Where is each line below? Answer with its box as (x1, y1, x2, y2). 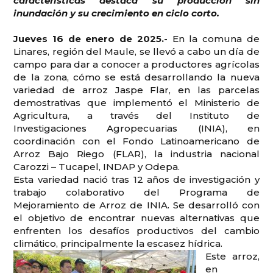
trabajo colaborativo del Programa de (13, 186, 260, 198)
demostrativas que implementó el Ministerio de (13, 96, 260, 108)
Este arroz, (205, 250, 260, 262)
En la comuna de (172, 32, 260, 44)
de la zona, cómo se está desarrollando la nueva (13, 71, 260, 83)
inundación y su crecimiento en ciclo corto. (13, 7, 220, 19)
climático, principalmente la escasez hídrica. (13, 237, 223, 249)
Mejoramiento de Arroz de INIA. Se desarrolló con (13, 199, 260, 211)
